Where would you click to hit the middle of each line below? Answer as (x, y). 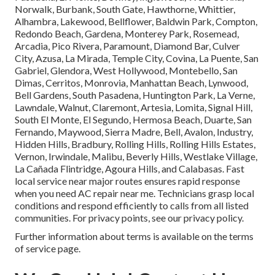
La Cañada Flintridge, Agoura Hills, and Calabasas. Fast (130, 169)
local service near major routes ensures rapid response (127, 181)
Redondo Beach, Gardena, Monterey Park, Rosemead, (127, 34)
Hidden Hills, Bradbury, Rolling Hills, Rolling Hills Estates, (135, 144)
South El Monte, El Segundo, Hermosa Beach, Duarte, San (133, 120)
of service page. (48, 249)
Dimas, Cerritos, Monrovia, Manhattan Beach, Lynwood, (131, 83)
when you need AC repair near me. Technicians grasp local (134, 193)
